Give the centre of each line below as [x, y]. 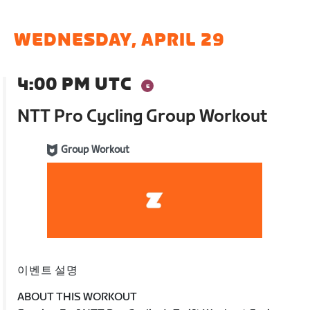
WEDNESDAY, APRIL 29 [120, 40]
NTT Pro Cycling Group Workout [143, 117]
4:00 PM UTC [75, 85]
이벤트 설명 [48, 271]
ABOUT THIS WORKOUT [77, 297]
